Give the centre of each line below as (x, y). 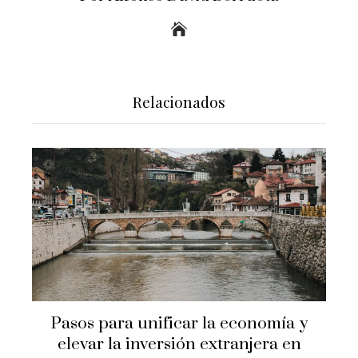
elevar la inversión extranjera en (179, 345)
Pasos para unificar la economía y (179, 324)
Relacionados (179, 101)
